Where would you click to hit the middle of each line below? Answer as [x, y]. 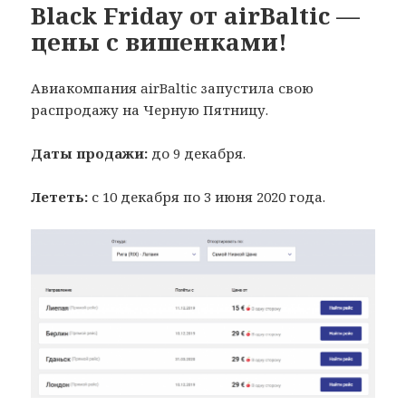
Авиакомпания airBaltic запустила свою [173, 87]
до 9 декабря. [197, 153]
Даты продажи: [90, 153]
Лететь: [60, 196]
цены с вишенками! [159, 41]
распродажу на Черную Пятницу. [150, 109]
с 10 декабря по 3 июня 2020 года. [207, 196]
